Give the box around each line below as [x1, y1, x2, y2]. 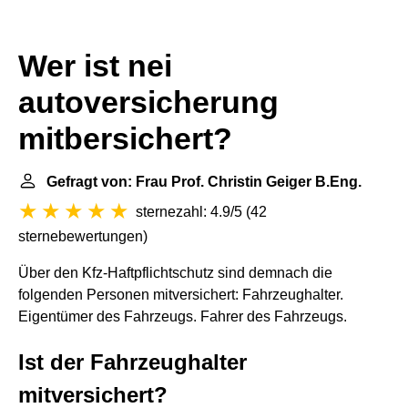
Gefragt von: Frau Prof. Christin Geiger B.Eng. [46, 174, 362, 189]
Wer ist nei [18, 49, 172, 83]
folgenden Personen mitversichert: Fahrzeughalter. [18, 287, 343, 302]
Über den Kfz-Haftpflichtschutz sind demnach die [18, 265, 332, 280]
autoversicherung [18, 86, 279, 119]
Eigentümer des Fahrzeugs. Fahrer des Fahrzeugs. [18, 309, 347, 324]
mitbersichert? [18, 122, 232, 156]
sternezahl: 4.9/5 [136, 204, 242, 219]
